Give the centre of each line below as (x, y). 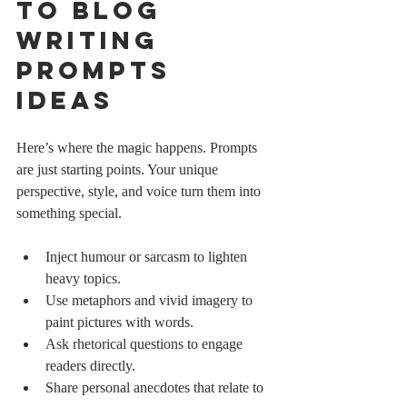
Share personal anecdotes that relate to (156, 387)
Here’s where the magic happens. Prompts (139, 147)
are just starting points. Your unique (119, 169)
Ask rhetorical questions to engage (146, 343)
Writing (93, 40)
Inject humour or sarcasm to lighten (148, 256)
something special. (69, 213)
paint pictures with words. (119, 322)
